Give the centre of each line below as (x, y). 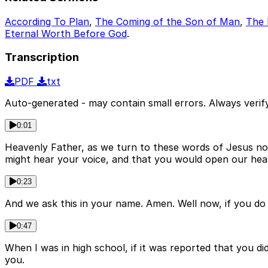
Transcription (42, 57)
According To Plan (47, 21)
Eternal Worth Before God (66, 33)
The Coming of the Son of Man (167, 21)
